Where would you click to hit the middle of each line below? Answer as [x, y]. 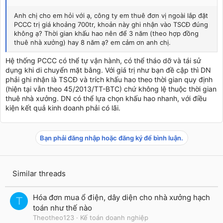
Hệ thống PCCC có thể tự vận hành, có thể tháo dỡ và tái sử [103, 60]
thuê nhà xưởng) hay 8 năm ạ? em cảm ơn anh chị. [92, 42]
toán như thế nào [62, 208]
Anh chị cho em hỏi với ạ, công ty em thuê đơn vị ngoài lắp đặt [111, 15]
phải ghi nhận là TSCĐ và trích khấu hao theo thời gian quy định [109, 79]
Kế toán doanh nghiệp [114, 218]
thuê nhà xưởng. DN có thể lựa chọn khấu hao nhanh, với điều [106, 98]
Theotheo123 [54, 218]
